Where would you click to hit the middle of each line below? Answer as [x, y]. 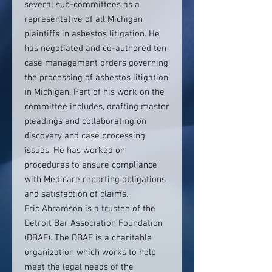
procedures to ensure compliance [91, 165]
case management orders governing [96, 63]
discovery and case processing [85, 136]
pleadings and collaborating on [85, 121]
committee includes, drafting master [97, 107]
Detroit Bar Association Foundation [93, 223]
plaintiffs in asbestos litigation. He [92, 34]
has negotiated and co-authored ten [95, 49]
